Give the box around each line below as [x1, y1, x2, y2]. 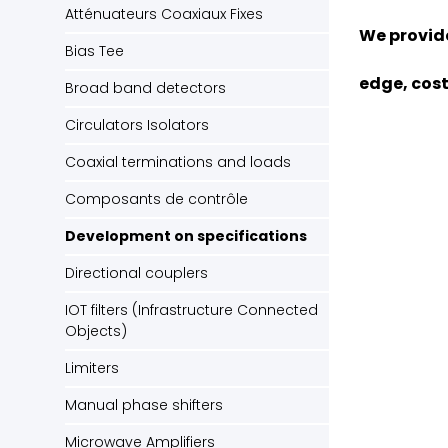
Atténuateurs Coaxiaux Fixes [65, 4, 263, 25]
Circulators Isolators [65, 115, 209, 136]
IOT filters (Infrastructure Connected [65, 300, 318, 321]
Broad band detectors [65, 78, 226, 99]
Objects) [65, 321, 127, 342]
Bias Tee [65, 41, 124, 62]
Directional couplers [65, 263, 208, 284]
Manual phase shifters [65, 395, 223, 416]
